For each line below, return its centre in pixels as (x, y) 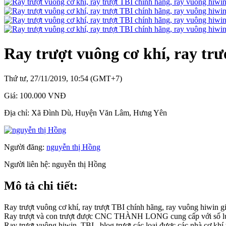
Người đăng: (25, 147)
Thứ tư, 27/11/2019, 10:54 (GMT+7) (63, 78)
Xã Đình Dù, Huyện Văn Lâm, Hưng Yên (99, 112)
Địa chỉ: (18, 112)
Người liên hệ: (28, 164)
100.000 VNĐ (43, 95)
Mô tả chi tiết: (41, 185)
